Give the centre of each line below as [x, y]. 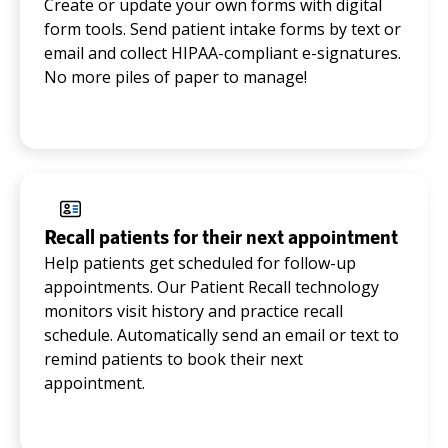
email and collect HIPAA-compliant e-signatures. [222, 53]
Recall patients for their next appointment [221, 236]
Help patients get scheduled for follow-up [200, 263]
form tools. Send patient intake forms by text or [222, 29]
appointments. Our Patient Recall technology [211, 287]
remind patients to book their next [173, 359]
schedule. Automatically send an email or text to [221, 335]
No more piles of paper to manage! [175, 77]
